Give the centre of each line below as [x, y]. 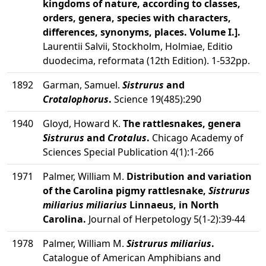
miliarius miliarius [85, 205]
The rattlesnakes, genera [182, 123]
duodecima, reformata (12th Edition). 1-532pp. [146, 61]
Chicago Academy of [197, 138]
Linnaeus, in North [173, 205]
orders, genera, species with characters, [137, 18]
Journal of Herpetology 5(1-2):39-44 [166, 219]
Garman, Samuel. [83, 85]
